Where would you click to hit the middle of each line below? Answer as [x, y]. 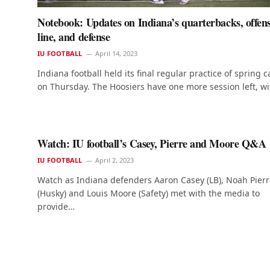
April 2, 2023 [115, 160]
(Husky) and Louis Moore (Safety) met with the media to [149, 193]
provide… [56, 207]
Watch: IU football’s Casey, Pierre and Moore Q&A [152, 144]
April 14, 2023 [117, 54]
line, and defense [74, 37]
